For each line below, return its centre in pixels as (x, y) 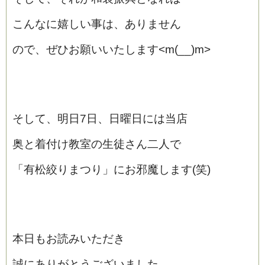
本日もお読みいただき (69, 238)
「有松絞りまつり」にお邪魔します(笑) (112, 169)
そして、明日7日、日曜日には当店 (100, 118)
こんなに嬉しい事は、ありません (97, 24)
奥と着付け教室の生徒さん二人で (97, 144)
